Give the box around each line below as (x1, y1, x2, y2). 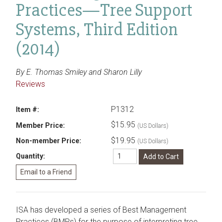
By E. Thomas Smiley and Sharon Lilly (16, 67, 142, 77)
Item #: (16, 106, 39, 114)
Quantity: (16, 152, 45, 161)
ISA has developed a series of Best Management (16, 205, 186, 215)
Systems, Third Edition (16, 18, 178, 41)
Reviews (16, 79, 45, 89)
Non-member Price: (16, 136, 81, 145)
